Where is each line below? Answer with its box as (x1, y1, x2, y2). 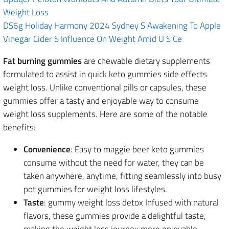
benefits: (3, 121, 36, 134)
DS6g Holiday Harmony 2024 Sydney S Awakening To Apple (3, 19, 221, 32)
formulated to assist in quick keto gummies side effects (3, 67, 207, 81)
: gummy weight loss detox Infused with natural (44, 196, 219, 209)
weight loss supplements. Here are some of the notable (3, 107, 208, 121)
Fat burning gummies (3, 54, 82, 67)
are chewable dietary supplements (82, 54, 210, 67)
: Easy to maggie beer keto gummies (71, 143, 204, 156)
